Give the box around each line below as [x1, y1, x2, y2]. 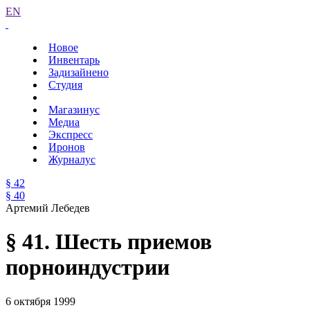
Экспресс [48, 129, 93, 140]
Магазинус [48, 104, 100, 116]
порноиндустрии [6, 255, 170, 280]
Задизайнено [48, 66, 109, 78]
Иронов [48, 141, 85, 153]
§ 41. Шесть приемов [6, 229, 212, 255]
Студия [48, 79, 82, 91]
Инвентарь [48, 54, 100, 66]
